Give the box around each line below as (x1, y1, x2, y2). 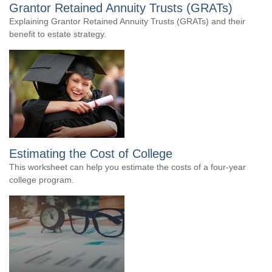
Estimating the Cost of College (9, 147, 172, 160)
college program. (9, 175, 74, 185)
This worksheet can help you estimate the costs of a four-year (9, 162, 246, 172)
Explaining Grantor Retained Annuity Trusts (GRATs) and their (9, 16, 245, 26)
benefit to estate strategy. (9, 29, 106, 39)
